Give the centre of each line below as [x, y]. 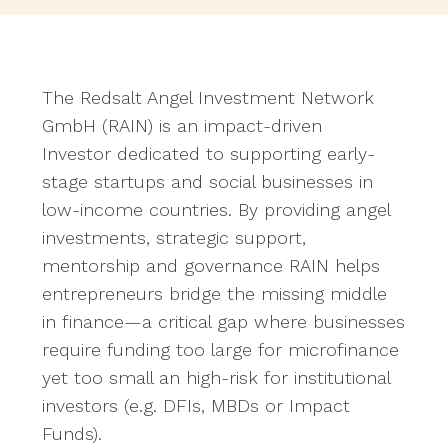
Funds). [72, 434]
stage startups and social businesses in [208, 182]
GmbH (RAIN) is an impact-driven [182, 126]
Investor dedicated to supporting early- [209, 154]
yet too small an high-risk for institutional [216, 378]
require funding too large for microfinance [221, 350]
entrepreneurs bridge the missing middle [215, 294]
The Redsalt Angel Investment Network [208, 98]
